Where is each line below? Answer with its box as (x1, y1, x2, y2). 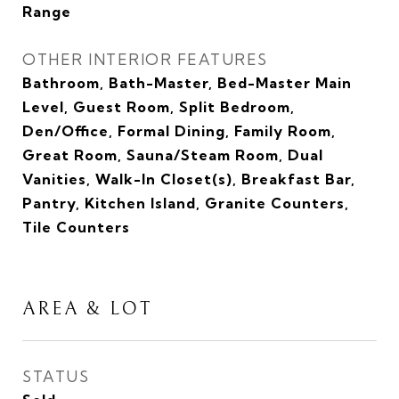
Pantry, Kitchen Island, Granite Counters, (22, 194, 349, 213)
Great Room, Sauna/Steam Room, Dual (22, 146, 323, 165)
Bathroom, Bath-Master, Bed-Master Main (22, 74, 352, 93)
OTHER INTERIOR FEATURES (22, 50, 268, 69)
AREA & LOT (22, 298, 152, 321)
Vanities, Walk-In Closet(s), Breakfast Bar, (22, 170, 355, 189)
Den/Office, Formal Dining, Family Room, (22, 122, 336, 141)
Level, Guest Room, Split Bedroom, (22, 98, 295, 117)
